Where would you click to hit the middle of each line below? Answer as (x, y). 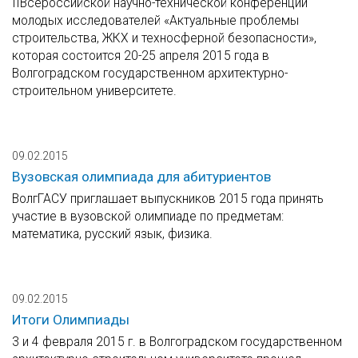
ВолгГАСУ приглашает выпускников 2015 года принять (168, 199)
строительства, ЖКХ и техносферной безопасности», (164, 38)
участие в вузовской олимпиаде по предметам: (148, 217)
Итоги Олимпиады (71, 320)
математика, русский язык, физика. (112, 234)
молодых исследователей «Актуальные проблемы (155, 21)
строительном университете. (94, 91)
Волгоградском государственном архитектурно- (150, 74)
